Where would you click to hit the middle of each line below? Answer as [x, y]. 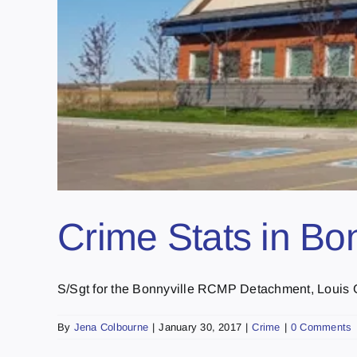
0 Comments [321, 327]
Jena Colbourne [111, 327]
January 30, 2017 [200, 327]
